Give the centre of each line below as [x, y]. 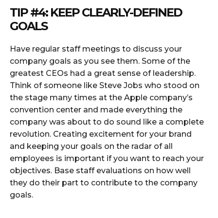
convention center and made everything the [96, 110]
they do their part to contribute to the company [104, 183]
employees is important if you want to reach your [107, 159]
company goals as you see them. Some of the [100, 61]
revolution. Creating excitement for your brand [101, 134]
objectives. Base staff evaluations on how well [100, 171]
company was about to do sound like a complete [107, 122]
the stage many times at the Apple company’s [101, 98]
